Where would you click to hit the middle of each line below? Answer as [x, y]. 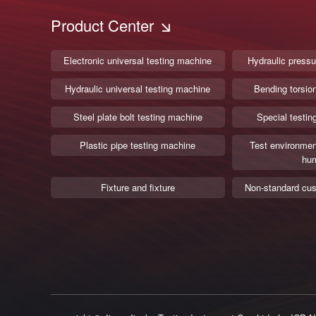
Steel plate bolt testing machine [138, 117]
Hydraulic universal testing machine [138, 89]
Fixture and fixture [138, 187]
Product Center [102, 25]
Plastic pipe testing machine [138, 145]
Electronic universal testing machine [138, 60]
